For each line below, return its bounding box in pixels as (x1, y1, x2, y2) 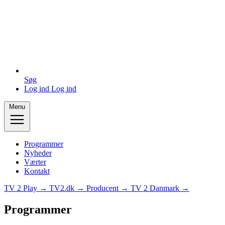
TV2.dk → (49, 184, 86, 192)
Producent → (86, 184, 131, 192)
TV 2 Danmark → (131, 184, 189, 192)
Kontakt (24, 167, 50, 175)
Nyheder (24, 149, 52, 157)
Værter (24, 158, 46, 166)
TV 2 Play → (4, 184, 49, 192)
